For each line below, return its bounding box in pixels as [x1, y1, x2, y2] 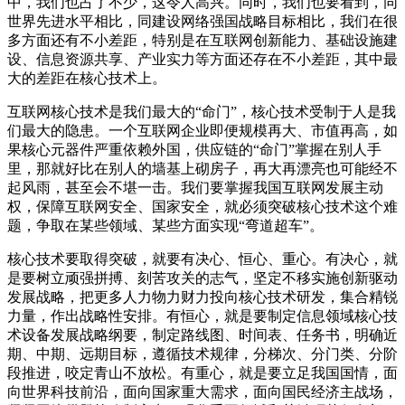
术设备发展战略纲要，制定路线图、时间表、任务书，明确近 [7, 326, 398, 343]
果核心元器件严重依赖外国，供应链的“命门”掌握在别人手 [7, 141, 381, 157]
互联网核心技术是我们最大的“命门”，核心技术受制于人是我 [7, 103, 396, 119]
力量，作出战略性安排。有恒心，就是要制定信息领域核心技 [7, 307, 398, 324]
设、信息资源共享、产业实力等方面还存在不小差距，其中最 [7, 51, 398, 67]
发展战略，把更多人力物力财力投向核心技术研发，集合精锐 [7, 288, 398, 305]
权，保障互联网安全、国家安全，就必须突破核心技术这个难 [7, 198, 398, 214]
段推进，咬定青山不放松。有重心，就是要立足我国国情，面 [7, 364, 398, 381]
